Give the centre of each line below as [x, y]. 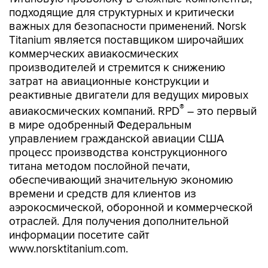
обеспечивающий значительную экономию [121, 180]
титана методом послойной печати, [99, 166]
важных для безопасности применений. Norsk [128, 26]
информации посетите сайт [79, 235]
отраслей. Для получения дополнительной [119, 221]
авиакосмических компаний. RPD [94, 111]
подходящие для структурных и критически [121, 13]
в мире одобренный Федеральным [100, 125]
